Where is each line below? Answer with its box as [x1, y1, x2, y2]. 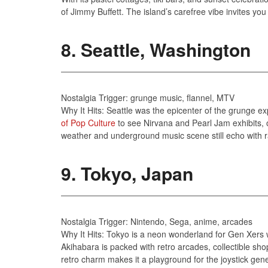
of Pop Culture [61, 116, 115, 129]
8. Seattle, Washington [61, 36, 251, 62]
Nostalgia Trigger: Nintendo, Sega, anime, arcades [61, 215, 252, 227]
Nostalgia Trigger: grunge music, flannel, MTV [61, 91, 234, 103]
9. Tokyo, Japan [61, 160, 193, 186]
